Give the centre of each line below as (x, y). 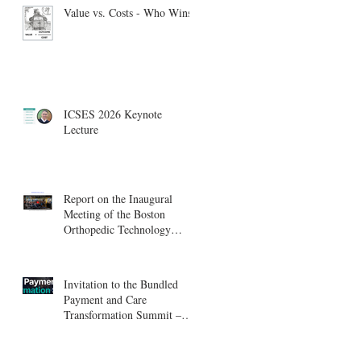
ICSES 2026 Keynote (113, 114)
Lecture (81, 129)
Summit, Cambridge (110, 244)
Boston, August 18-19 (114, 330)
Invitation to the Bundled (121, 284)
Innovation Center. (106, 259)
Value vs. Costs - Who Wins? (130, 12)
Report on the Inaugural (118, 198)
